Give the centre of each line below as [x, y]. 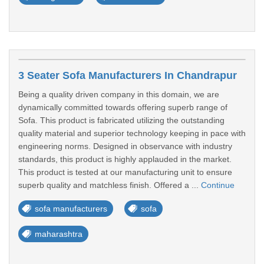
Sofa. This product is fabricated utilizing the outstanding [121, 120]
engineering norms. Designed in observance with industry [125, 146]
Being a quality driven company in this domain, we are [119, 94]
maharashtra [59, 234]
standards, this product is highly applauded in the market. [125, 159]
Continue [218, 185]
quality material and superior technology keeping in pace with [132, 133]
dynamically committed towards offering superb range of [123, 107]
